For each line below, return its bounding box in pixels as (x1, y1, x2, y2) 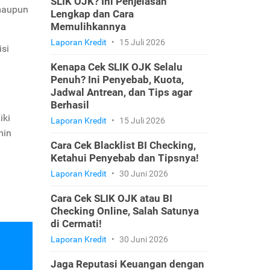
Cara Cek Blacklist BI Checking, (50, 139, 196, 151)
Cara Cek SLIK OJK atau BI (50, 192, 172, 204)
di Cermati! (50, 218, 102, 230)
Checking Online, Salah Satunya (50, 205, 199, 217)
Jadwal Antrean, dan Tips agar (50, 86, 192, 98)
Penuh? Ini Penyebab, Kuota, (50, 74, 184, 86)
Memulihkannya (50, 20, 126, 33)
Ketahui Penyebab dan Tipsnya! (50, 152, 199, 164)
